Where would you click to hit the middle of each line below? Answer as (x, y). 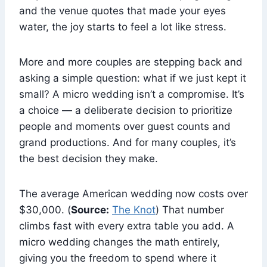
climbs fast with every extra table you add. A (127, 226)
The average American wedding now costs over (133, 194)
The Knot (134, 210)
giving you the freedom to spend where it (118, 258)
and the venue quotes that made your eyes (122, 11)
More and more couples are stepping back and (131, 62)
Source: (90, 210)
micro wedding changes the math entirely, (119, 242)
